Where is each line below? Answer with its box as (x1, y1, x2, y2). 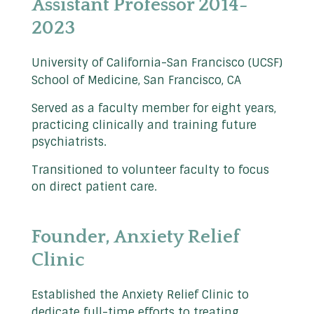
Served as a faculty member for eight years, (32, 101, 276, 116)
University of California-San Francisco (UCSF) (32, 55, 282, 71)
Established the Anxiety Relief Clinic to (32, 287, 249, 303)
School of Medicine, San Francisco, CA (32, 73, 241, 88)
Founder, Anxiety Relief (32, 226, 240, 248)
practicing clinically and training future (32, 118, 257, 133)
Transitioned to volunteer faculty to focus (32, 163, 269, 178)
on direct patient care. (32, 179, 157, 195)
